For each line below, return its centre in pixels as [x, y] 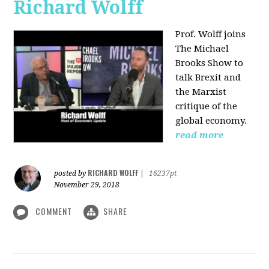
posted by [71, 173]
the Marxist [201, 92]
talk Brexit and [208, 77]
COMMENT [54, 211]
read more [200, 135]
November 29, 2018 [87, 185]
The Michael [202, 48]
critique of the [207, 106]
